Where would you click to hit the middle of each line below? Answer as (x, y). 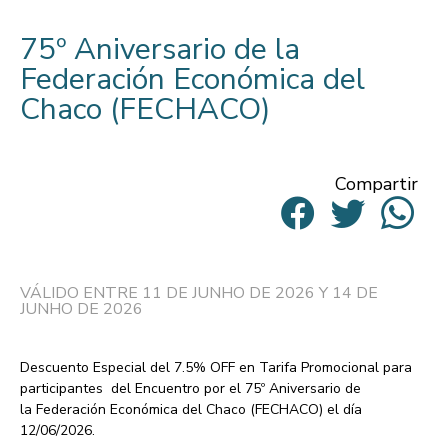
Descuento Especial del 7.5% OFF (127, 367)
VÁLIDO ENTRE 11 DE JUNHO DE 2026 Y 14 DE (199, 293)
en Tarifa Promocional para (323, 367)
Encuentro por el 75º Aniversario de (246, 388)
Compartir (376, 184)
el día (344, 409)
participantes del (75, 388)
